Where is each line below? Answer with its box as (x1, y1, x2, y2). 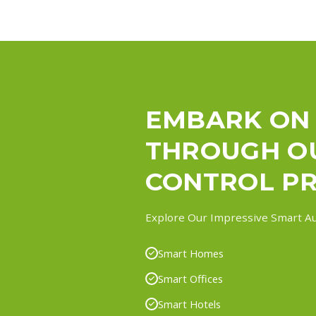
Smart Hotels (157, 296, 221, 311)
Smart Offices (157, 271, 223, 286)
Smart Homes (157, 245, 224, 260)
